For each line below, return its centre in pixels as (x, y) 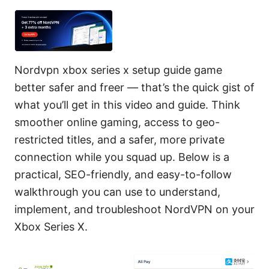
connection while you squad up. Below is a (122, 157)
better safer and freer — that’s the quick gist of (134, 87)
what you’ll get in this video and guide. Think (127, 104)
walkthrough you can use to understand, (117, 192)
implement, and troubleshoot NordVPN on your (134, 209)
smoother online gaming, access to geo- (117, 122)
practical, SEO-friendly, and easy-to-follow (123, 174)
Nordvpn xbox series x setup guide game (118, 70)
